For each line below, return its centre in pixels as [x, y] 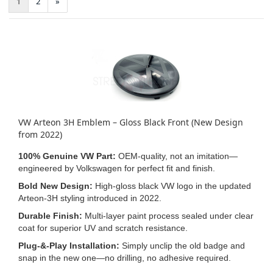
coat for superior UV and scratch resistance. [103, 228]
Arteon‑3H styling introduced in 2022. [90, 198]
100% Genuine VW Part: [67, 156]
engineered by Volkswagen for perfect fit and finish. [117, 168]
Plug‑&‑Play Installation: [69, 246]
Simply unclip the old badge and [182, 246]
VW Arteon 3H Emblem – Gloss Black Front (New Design [131, 122]
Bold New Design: [55, 186]
